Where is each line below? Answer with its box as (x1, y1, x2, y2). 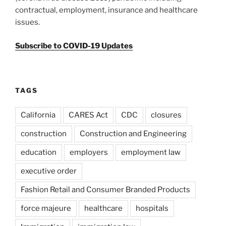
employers (70, 147, 108, 157)
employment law (121, 147, 181, 157)
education (21, 147, 56, 157)
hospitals (136, 203, 168, 213)
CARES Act (69, 110, 108, 120)
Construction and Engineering (80, 129, 187, 138)
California (21, 110, 55, 120)
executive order (21, 166, 77, 176)
